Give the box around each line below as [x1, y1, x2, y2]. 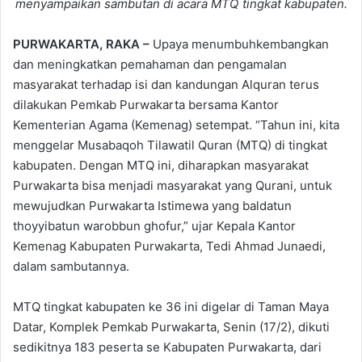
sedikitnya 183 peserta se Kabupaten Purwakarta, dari [13, 339, 322, 355]
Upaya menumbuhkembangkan [153, 36, 329, 52]
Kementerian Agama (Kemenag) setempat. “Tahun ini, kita [13, 116, 339, 133]
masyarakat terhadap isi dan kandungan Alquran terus [13, 76, 319, 92]
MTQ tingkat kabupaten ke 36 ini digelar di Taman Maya [13, 298, 329, 314]
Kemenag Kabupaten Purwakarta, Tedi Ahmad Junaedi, [13, 238, 326, 254]
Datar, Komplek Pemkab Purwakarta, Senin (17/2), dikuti [13, 318, 330, 335]
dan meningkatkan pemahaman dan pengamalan [13, 56, 287, 72]
